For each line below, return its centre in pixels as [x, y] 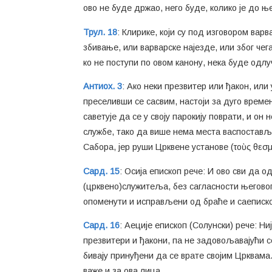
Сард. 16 [101, 225]
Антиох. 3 [103, 87]
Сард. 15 [101, 171]
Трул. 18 [100, 32]
